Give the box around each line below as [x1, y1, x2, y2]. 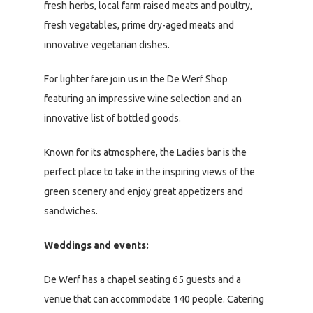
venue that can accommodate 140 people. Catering [44, 293, 264, 305]
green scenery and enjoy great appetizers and [44, 186, 243, 198]
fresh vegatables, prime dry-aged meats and [44, 20, 234, 31]
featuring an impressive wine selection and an [44, 93, 242, 105]
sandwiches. [44, 205, 98, 217]
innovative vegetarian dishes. [44, 39, 170, 51]
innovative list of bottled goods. [44, 112, 181, 124]
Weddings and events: [44, 240, 149, 252]
